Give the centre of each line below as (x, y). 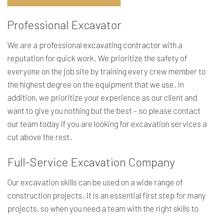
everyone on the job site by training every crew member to (107, 71)
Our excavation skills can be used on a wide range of (95, 182)
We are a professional (45, 45)
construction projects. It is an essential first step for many (107, 195)
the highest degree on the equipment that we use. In (96, 84)
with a (172, 45)
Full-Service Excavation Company (91, 162)
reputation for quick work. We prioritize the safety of (97, 58)
